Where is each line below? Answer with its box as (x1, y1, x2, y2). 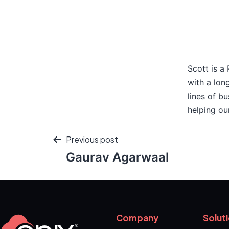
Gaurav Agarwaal (66, 149, 169, 165)
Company (116, 212, 158, 223)
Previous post (66, 134, 118, 145)
